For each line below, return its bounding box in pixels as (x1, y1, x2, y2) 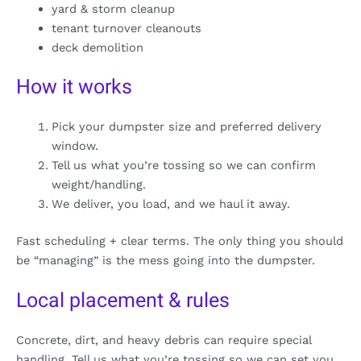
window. (51, 139, 98, 154)
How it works (16, 73, 132, 103)
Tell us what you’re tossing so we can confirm (51, 158, 316, 173)
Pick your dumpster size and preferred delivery (51, 119, 322, 135)
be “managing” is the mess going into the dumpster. (16, 253, 315, 268)
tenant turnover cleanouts (51, 21, 201, 36)
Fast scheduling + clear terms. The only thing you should (16, 234, 343, 249)
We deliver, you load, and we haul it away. (51, 197, 290, 212)
